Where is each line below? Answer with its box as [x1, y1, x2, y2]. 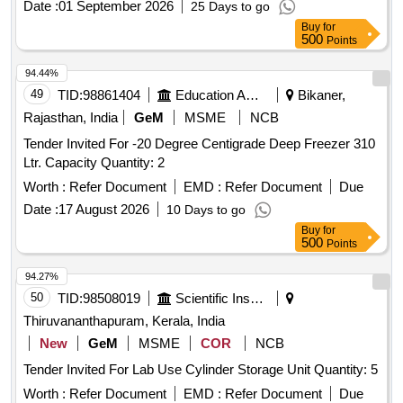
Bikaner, [294, 87, 345, 103]
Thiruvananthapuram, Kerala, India [23, 313, 225, 329]
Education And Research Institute [246, 87, 259, 103]
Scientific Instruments [250, 291, 264, 307]
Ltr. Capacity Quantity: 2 [101, 155, 165, 171]
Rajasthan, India [23, 110, 118, 126]
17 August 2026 [58, 201, 149, 218]
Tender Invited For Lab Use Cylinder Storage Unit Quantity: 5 [314, 362, 378, 378]
